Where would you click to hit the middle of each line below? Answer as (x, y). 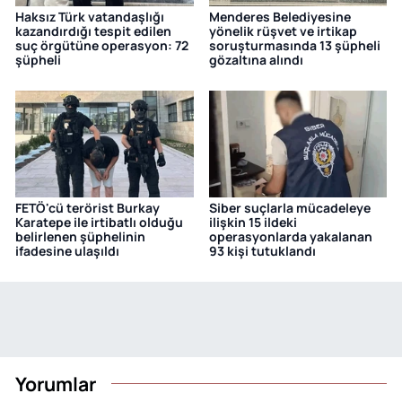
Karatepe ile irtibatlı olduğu (99, 223)
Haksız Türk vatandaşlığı (90, 17)
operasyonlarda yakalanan (290, 237)
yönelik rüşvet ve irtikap (283, 31)
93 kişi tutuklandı (262, 251)
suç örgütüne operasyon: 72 (102, 46)
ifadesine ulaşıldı (67, 251)
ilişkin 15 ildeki (253, 223)
